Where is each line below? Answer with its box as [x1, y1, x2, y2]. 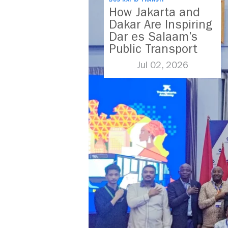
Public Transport [109, 42, 197, 56]
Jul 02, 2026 [136, 60, 188, 71]
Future [109, 54, 145, 69]
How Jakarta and [109, 5, 200, 20]
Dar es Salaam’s [109, 30, 197, 44]
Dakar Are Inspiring [109, 17, 213, 32]
